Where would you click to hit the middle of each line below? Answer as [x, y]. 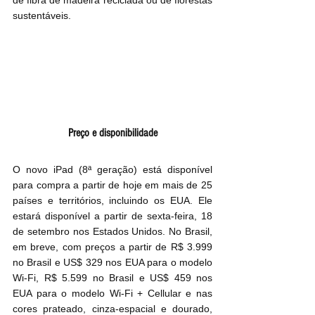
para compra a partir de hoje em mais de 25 [112, 185]
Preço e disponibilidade [112, 133]
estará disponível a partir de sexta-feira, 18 [112, 216]
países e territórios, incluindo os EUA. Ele [112, 200]
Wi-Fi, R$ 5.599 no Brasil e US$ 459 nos [112, 277]
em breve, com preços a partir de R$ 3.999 [112, 246]
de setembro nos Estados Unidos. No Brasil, [112, 231]
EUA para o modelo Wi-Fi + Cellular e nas [112, 293]
